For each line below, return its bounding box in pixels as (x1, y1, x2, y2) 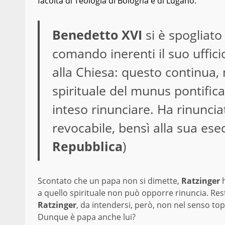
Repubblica (52, 138, 123, 155)
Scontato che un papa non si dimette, (38, 175, 181, 187)
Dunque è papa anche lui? (38, 211, 136, 223)
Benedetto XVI (52, 26, 142, 44)
